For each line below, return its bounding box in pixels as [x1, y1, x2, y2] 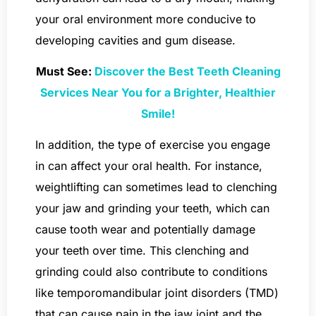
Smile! [141, 106, 175, 121]
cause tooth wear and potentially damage [35, 222, 255, 237]
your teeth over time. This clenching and [35, 243, 249, 258]
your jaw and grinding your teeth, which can [35, 201, 269, 216]
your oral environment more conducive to [35, 11, 256, 26]
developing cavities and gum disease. [35, 32, 236, 47]
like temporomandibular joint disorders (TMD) [35, 286, 279, 300]
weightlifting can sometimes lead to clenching [35, 180, 277, 195]
